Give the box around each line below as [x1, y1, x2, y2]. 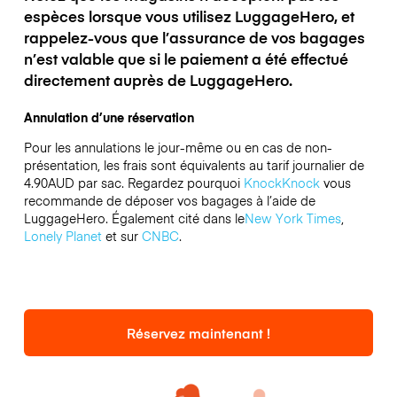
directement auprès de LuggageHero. [23, 68, 292, 90]
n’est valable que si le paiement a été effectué [23, 47, 348, 69]
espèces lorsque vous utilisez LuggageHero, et [23, 4, 354, 27]
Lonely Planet [23, 226, 102, 245]
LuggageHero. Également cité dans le [23, 208, 245, 227]
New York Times [244, 208, 341, 227]
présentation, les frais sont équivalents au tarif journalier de [23, 155, 364, 174]
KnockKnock [243, 173, 320, 191]
